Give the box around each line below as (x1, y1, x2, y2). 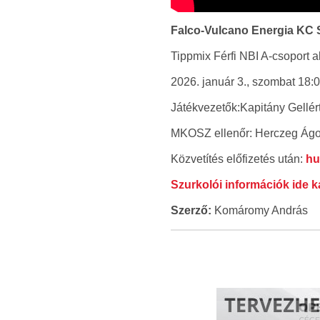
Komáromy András (211, 204, 308, 217)
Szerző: (170, 204, 211, 217)
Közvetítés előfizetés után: (170, 153, 306, 166)
